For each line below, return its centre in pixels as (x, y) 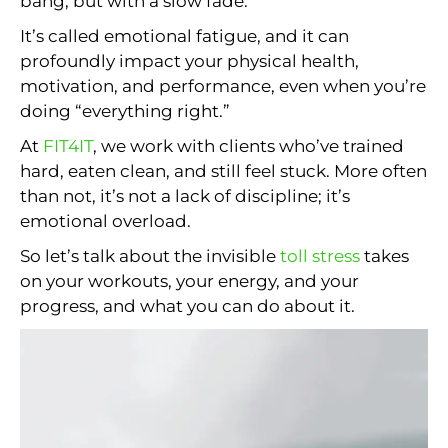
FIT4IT (68, 145)
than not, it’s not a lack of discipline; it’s (185, 195)
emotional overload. (105, 220)
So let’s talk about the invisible (150, 255)
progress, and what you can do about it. (187, 305)
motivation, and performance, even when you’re (223, 85)
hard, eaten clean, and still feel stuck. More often (223, 170)
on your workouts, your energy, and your (189, 280)
